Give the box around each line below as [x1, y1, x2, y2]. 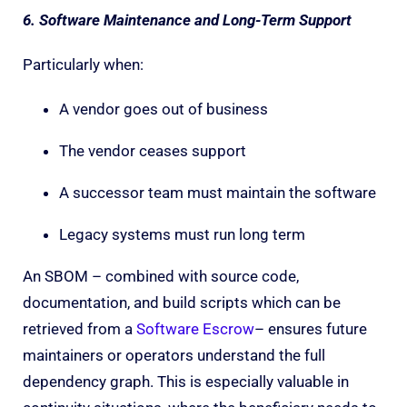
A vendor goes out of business [59, 99, 268, 118]
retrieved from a [23, 319, 136, 338]
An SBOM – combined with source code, [23, 266, 299, 285]
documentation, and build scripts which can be [23, 293, 341, 312]
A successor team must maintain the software [59, 183, 376, 202]
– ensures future [254, 319, 367, 338]
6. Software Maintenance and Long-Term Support [23, 10, 352, 29]
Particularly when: [23, 55, 144, 74]
